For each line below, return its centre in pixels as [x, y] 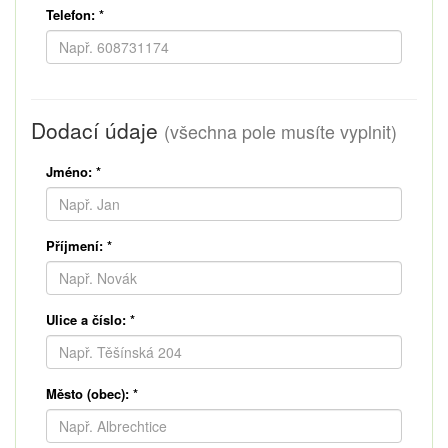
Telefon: [70, 14]
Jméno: [69, 171]
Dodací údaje [97, 129]
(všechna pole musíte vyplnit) [280, 131]
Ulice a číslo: [86, 319]
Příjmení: [74, 245]
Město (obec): [87, 393]
